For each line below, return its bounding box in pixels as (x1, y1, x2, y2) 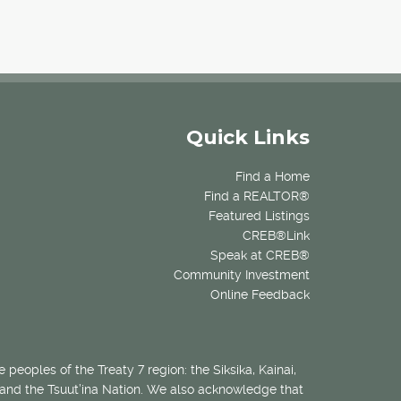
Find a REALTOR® (204, 189, 310, 204)
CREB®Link (243, 228, 310, 243)
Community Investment (174, 268, 310, 283)
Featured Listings (209, 209, 310, 224)
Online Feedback (210, 287, 310, 303)
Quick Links (186, 125, 310, 150)
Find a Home (235, 169, 310, 184)
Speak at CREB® (210, 248, 310, 263)
